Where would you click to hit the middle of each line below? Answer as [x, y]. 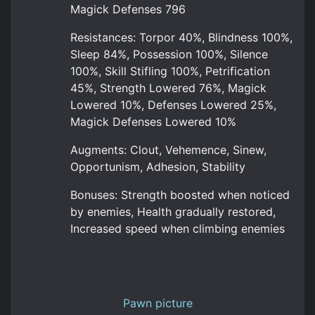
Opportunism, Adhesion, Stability [157, 167]
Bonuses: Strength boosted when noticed [180, 195]
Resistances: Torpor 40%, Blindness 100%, [181, 37]
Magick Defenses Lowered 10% [153, 122]
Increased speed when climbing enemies [177, 229]
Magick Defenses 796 [128, 9]
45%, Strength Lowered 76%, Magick [168, 88]
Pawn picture [157, 303]
